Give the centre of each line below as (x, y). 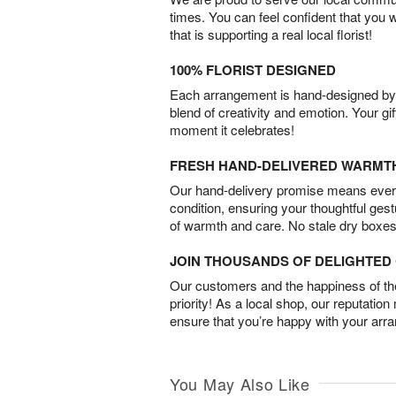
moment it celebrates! (232, 129)
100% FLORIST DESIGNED (253, 69)
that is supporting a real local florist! (271, 34)
